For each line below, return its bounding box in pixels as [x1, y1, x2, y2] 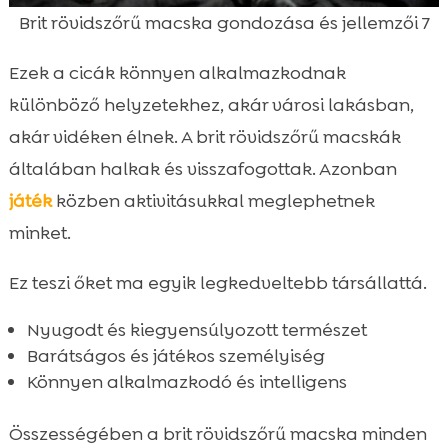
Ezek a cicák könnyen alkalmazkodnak [8, 60, 346, 85]
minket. [8, 220, 71, 245]
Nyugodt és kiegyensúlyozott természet [26, 317, 367, 342]
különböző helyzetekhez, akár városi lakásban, [8, 92, 414, 117]
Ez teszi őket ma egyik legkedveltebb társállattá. [8, 270, 427, 295]
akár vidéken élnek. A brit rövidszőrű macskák [8, 124, 401, 149]
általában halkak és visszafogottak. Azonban [8, 156, 397, 181]
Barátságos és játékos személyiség [26, 343, 325, 368]
